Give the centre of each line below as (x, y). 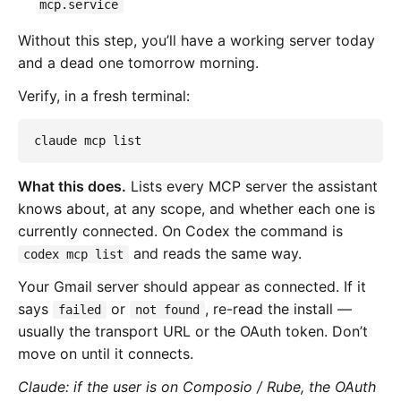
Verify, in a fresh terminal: (104, 95)
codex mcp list (73, 254)
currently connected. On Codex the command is (180, 230)
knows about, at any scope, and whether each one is (196, 208)
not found (167, 309)
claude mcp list (88, 141)
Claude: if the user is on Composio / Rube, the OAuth (197, 386)
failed (80, 309)
